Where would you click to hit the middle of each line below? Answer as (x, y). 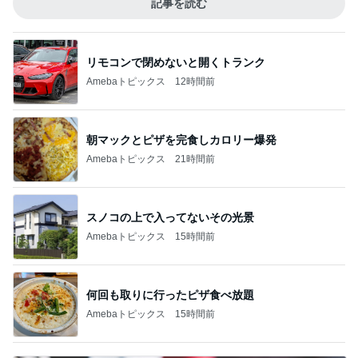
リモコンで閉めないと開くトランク (176, 62)
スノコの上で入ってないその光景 (170, 217)
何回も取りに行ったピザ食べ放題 (170, 294)
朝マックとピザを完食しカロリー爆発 (181, 139)
